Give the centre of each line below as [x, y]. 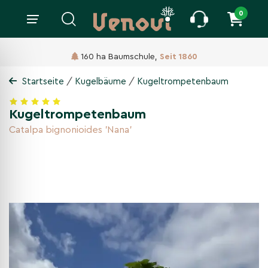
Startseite [43, 82]
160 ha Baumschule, [120, 57]
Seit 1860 [178, 57]
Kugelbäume [102, 82]
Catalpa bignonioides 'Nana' [70, 130]
